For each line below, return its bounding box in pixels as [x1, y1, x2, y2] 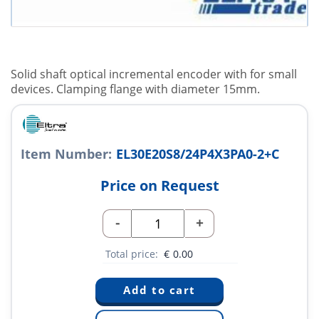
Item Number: [21, 145, 112, 163]
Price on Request [100, 176, 219, 196]
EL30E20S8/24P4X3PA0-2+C [116, 145, 279, 163]
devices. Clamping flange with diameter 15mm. [11, 81, 260, 98]
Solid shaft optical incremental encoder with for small [11, 66, 297, 83]
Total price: [105, 247, 161, 261]
